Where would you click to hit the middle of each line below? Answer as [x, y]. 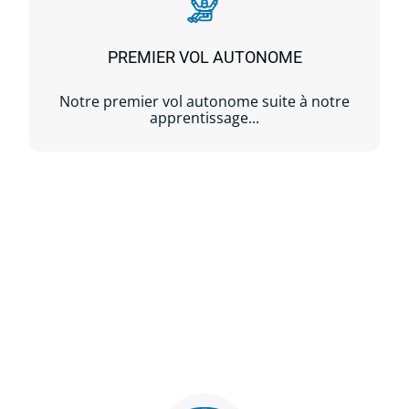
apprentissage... [204, 117]
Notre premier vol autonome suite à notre [204, 101]
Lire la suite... [204, 189]
